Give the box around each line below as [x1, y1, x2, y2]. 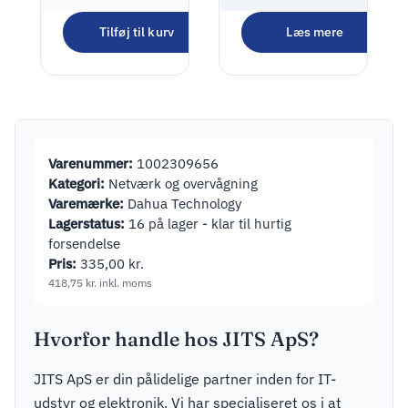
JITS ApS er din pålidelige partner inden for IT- [34, 369, 336, 388]
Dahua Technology [124, 193, 241, 212]
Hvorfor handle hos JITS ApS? [34, 326, 319, 352]
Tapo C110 [241, 29, 317, 49]
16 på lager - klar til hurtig [125, 213, 291, 232]
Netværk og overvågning [105, 173, 258, 192]
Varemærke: [48, 193, 124, 212]
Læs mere [286, 23, 344, 40]
